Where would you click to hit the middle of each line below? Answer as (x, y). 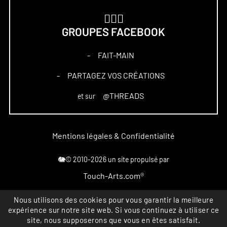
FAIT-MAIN (116, 55)
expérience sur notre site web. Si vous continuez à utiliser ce (113, 210)
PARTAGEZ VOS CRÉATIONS (116, 75)
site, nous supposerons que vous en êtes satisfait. (113, 220)
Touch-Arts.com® (113, 176)
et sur (87, 96)
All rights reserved (113, 212)
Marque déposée (113, 199)
